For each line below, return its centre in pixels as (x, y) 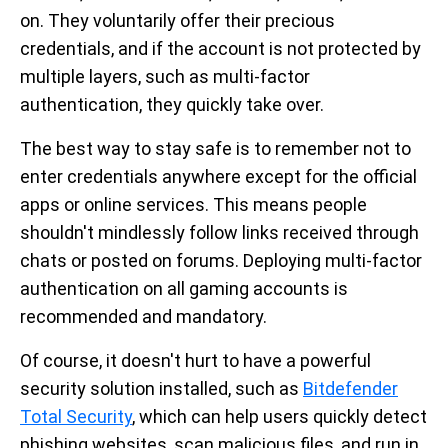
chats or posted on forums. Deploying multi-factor (221, 260)
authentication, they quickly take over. (172, 104)
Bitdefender (350, 388)
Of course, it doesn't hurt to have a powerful (195, 360)
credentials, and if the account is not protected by (220, 48)
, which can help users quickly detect (279, 416)
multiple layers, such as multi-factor (165, 76)
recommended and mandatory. (143, 316)
